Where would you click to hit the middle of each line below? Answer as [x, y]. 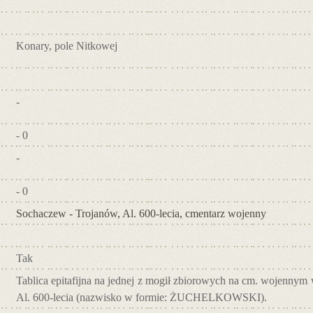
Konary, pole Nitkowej [67, 45]
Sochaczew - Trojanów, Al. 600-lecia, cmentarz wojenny [141, 213]
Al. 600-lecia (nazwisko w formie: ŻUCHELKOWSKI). [141, 297]
